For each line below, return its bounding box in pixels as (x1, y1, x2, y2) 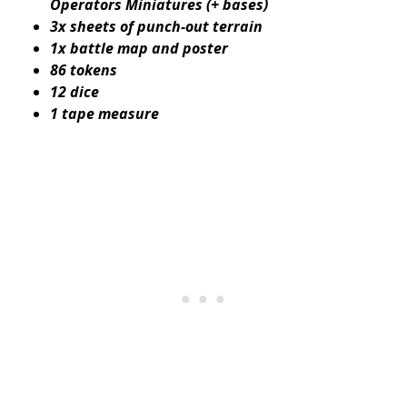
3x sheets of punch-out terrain (50, 15, 263, 36)
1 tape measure (50, 103, 159, 124)
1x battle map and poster (50, 37, 228, 58)
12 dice (50, 81, 99, 102)
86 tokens (50, 59, 117, 80)
